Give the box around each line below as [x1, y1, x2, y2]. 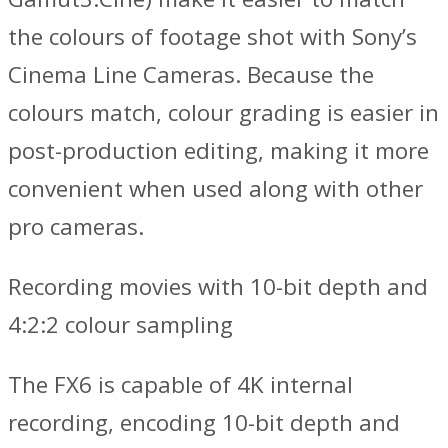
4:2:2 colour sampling [8, 308, 233, 340]
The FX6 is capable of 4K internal [8, 369, 353, 401]
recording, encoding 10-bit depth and [8, 407, 400, 439]
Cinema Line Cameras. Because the [8, 58, 374, 90]
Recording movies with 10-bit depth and [8, 270, 428, 302]
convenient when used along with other [8, 172, 423, 204]
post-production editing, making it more [8, 134, 429, 166]
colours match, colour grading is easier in [8, 96, 439, 128]
